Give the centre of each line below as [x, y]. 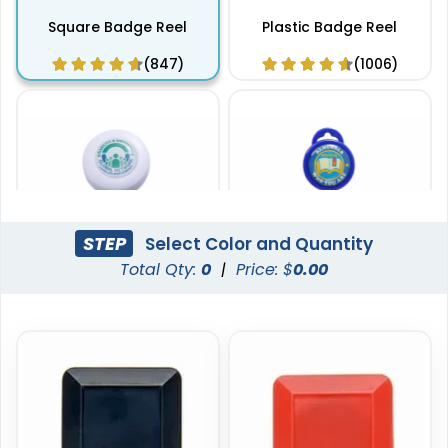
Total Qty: [160, 270]
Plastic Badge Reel [329, 27]
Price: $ [264, 270]
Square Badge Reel [118, 27]
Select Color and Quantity [256, 243]
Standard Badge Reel [329, 372]
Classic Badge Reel [117, 372]
